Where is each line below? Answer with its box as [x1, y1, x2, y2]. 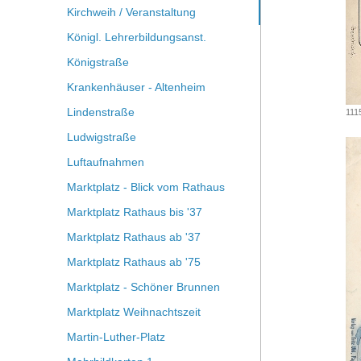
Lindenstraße [66, 106, 135, 118]
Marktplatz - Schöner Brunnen [66, 280, 220, 293]
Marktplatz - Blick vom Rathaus [66, 180, 225, 193]
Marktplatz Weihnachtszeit [66, 305, 201, 318]
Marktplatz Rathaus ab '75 [66, 255, 201, 268]
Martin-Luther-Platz [66, 330, 165, 343]
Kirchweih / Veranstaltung [66, 6, 196, 19]
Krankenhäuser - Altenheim [66, 81, 205, 93]
